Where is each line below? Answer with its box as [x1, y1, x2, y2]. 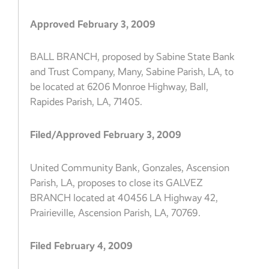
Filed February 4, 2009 [30, 239, 133, 252]
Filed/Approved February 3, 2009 [30, 128, 182, 141]
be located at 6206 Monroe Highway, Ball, [30, 81, 209, 93]
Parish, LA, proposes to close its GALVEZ [30, 177, 204, 189]
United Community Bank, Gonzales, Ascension [30, 162, 230, 174]
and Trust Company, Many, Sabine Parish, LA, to [30, 66, 234, 78]
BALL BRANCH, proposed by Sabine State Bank [30, 51, 235, 63]
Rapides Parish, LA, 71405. [30, 96, 143, 108]
